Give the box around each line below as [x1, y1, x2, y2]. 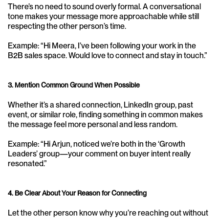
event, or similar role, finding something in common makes [8, 109, 203, 119]
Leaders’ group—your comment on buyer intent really [8, 149, 191, 158]
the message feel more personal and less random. [8, 119, 177, 129]
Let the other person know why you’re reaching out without [8, 208, 208, 218]
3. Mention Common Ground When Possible [8, 81, 140, 89]
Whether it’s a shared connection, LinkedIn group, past [8, 100, 193, 109]
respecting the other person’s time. [8, 21, 126, 31]
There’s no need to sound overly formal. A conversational [8, 1, 201, 11]
